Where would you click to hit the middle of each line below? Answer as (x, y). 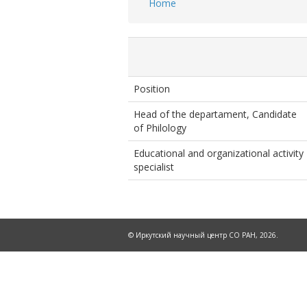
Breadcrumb (173, 17)
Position (152, 89)
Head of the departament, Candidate (215, 114)
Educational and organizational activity (219, 153)
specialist (154, 167)
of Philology (160, 128)
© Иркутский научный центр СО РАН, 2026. (203, 235)
